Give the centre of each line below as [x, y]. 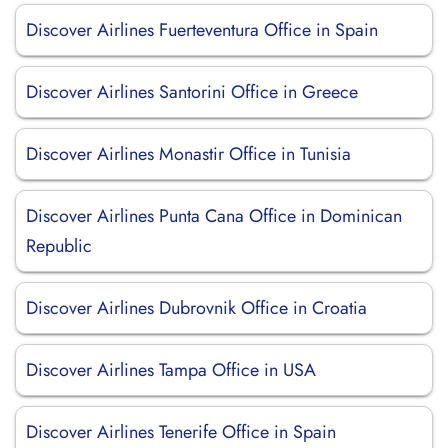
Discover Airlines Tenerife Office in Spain [181, 432]
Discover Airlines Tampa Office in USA [171, 370]
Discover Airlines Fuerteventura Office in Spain [202, 30]
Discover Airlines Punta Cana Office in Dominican [214, 216]
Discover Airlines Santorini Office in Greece [192, 92]
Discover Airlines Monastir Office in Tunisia [188, 154]
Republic [59, 246]
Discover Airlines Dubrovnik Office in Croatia [196, 308]
